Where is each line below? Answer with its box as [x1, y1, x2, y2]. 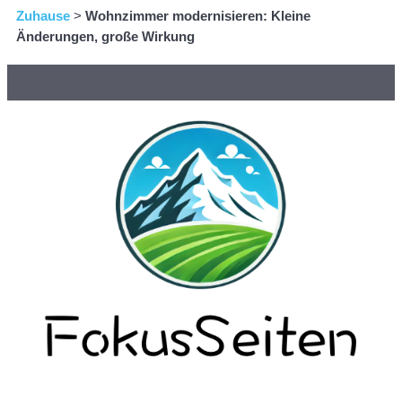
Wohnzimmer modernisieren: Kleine [85, 8, 310, 24]
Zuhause [16, 8, 70, 24]
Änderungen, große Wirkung [16, 29, 195, 45]
